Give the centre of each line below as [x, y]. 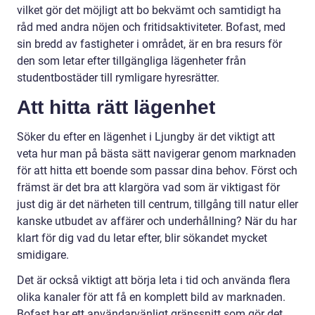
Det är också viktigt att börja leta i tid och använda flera [154, 280]
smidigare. [43, 255]
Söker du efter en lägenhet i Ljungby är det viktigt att [146, 136]
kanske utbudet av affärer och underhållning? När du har [157, 221]
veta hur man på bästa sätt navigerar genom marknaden [156, 153]
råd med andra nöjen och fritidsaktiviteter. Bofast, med [151, 27]
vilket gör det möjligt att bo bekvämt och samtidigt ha [149, 10]
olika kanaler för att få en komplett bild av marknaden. [151, 297]
